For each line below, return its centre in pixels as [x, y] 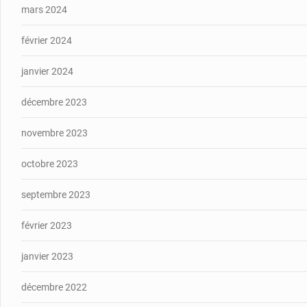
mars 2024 [44, 9]
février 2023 [47, 225]
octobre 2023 [50, 163]
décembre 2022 [54, 287]
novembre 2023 [54, 133]
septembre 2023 [56, 194]
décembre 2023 [54, 102]
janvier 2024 [47, 71]
